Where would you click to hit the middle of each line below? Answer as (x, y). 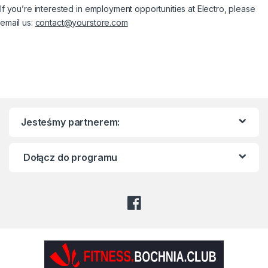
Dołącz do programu (69, 158)
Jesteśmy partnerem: (71, 122)
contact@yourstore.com (81, 23)
